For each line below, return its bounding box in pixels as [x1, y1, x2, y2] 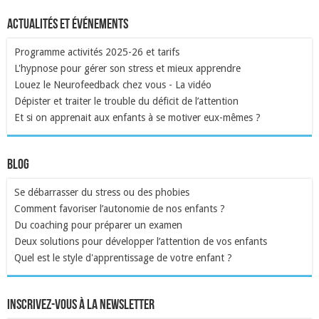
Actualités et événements [7, 17, 128, 32]
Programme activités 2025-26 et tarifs [14, 46, 179, 58]
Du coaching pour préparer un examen [14, 219, 182, 231]
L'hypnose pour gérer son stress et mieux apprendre [14, 62, 241, 74]
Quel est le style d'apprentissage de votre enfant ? [14, 251, 232, 263]
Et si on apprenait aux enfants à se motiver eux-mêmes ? [14, 111, 261, 123]
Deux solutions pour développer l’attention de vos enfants [14, 235, 267, 247]
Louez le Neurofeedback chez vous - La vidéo [14, 78, 211, 90]
